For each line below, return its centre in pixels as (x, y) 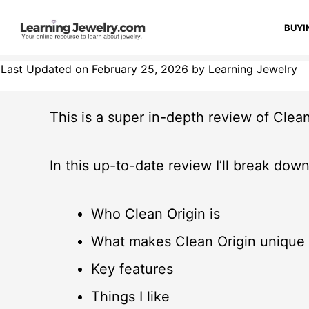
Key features (132, 269)
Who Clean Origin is (156, 214)
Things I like (132, 297)
